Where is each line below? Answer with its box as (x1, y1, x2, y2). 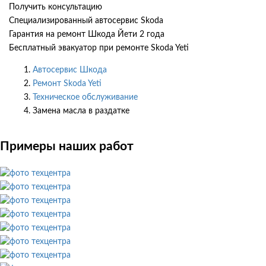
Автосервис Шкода (33, 65, 107, 74)
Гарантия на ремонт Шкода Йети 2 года (9, 30, 164, 39)
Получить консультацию (9, 2, 102, 11)
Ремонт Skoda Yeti (33, 79, 102, 88)
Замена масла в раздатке (33, 106, 129, 115)
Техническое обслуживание (33, 93, 138, 102)
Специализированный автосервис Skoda (9, 16, 163, 25)
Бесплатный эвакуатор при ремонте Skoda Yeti (9, 43, 189, 52)
